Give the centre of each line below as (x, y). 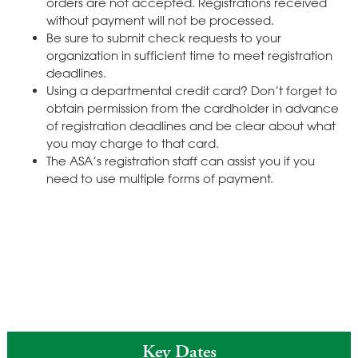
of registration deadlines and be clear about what (191, 126)
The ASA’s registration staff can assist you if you (180, 161)
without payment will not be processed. (160, 20)
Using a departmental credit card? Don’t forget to (191, 91)
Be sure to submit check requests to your (163, 38)
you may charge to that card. (132, 143)
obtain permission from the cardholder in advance (192, 108)
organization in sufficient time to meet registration (189, 56)
